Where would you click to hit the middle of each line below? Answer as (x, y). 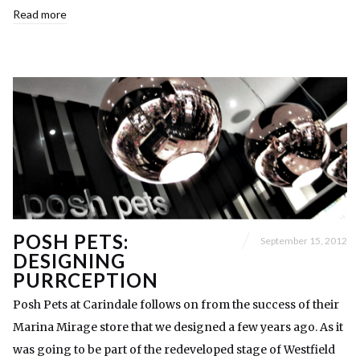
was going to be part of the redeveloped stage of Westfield (174, 350)
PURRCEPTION (86, 280)
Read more (40, 14)
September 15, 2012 (304, 240)
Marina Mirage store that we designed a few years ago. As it (178, 327)
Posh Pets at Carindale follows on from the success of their (176, 305)
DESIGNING (69, 261)
